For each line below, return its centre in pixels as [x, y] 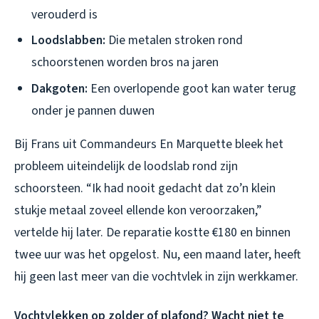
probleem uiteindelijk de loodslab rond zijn [126, 166]
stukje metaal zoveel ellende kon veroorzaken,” [138, 210]
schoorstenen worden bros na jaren [125, 63]
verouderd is [64, 14]
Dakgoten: [59, 88]
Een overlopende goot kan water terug [192, 88]
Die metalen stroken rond [174, 41]
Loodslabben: [68, 41]
